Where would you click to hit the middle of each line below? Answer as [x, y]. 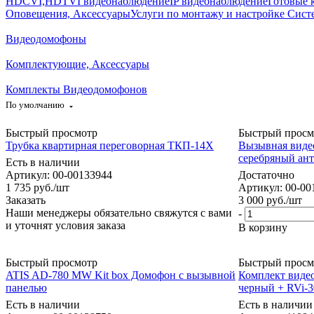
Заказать [26, 200]
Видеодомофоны [46, 39]
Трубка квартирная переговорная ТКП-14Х [110, 145]
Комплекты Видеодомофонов [76, 89]
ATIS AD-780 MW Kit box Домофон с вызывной [121, 275]
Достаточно [266, 175]
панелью [26, 287]
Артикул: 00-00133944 [59, 175]
